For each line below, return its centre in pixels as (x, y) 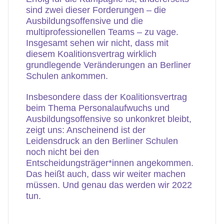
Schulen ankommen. (67, 76)
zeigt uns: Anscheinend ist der (86, 130)
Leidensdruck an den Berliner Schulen (102, 141)
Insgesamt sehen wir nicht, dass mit (97, 43)
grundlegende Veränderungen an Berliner (108, 65)
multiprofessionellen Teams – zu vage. (102, 32)
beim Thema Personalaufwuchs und (98, 108)
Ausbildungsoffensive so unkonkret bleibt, (109, 119)
